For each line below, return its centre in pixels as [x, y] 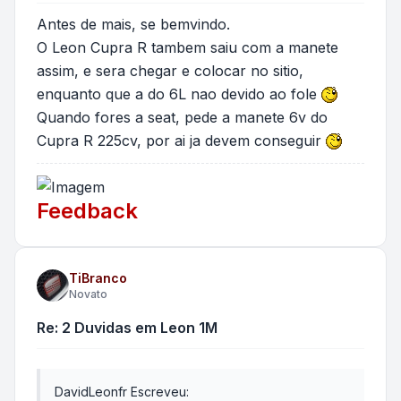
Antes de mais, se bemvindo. [133, 24]
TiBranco [98, 278]
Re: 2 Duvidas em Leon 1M [127, 328]
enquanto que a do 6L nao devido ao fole [179, 94]
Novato [88, 294]
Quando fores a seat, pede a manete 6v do [182, 117]
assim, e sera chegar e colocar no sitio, [170, 70]
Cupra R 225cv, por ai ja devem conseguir [181, 140]
